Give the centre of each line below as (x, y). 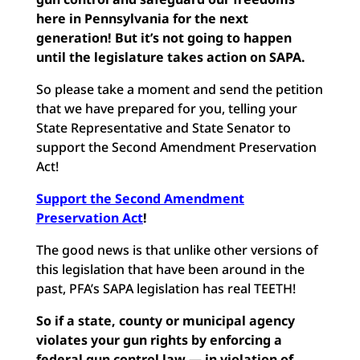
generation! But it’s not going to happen (164, 38)
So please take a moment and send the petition (179, 89)
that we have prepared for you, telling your (166, 108)
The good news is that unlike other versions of (177, 250)
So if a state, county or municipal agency (165, 321)
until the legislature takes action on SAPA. (170, 57)
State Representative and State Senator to (163, 128)
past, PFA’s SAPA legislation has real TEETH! (166, 288)
